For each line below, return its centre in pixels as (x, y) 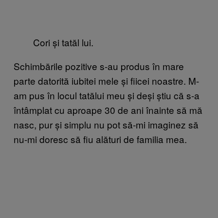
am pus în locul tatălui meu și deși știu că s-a (107, 95)
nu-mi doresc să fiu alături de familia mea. (100, 139)
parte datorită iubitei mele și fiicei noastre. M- (106, 80)
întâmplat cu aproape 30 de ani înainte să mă (108, 109)
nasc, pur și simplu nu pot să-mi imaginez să (106, 124)
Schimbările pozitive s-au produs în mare (99, 66)
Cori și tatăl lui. (63, 42)
